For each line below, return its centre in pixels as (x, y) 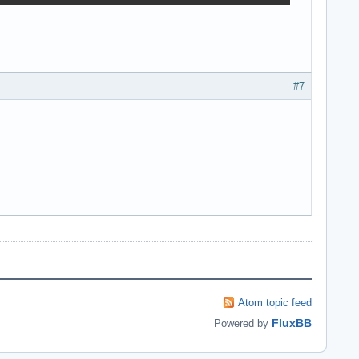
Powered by (243, 323)
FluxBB (292, 323)
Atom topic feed (275, 302)
